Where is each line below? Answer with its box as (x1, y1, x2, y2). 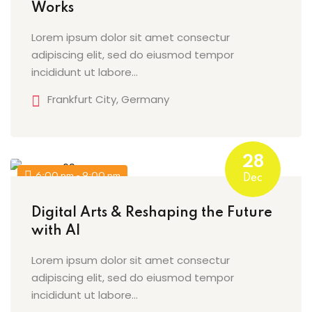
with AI (31, 224, 81, 239)
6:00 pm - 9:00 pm (36, 171, 120, 180)
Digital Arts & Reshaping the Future (31, 206, 272, 221)
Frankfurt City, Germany (47, 91, 169, 107)
